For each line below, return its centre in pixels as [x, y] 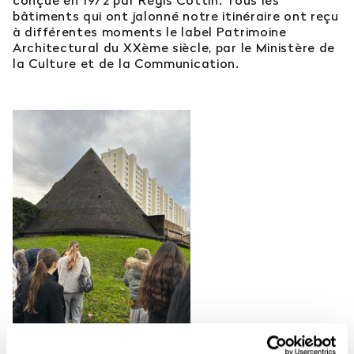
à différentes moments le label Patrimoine [150, 31]
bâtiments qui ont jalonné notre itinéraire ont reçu [176, 15]
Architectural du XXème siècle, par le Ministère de [174, 47]
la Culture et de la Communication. [126, 63]
